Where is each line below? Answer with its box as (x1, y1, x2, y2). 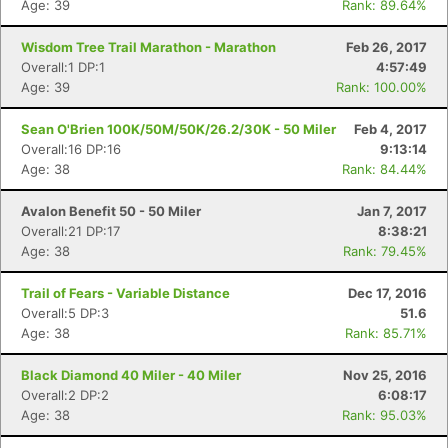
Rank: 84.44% (342, 161, 427, 177)
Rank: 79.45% (343, 243, 427, 259)
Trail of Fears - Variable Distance (21, 285, 230, 301)
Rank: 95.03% (342, 407, 427, 423)
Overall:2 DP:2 (21, 387, 109, 403)
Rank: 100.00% (336, 79, 427, 95)
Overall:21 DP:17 (21, 223, 120, 239)
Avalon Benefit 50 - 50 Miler (21, 203, 201, 219)
